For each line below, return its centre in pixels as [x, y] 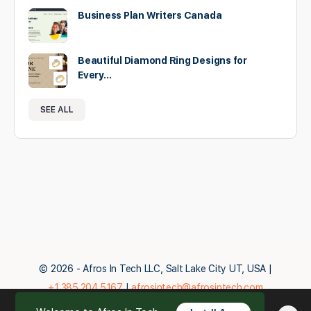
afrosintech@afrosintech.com [197, 288]
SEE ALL [57, 110]
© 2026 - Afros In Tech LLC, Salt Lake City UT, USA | [155, 269]
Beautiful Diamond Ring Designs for [162, 60]
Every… [95, 75]
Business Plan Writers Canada [150, 15]
